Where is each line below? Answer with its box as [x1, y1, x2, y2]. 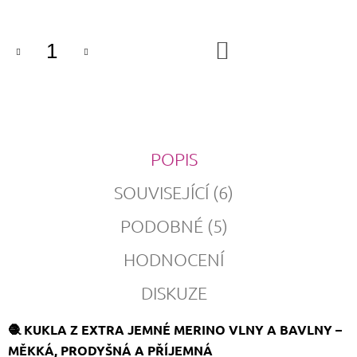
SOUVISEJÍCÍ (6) [114, 182, 234, 203]
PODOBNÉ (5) [120, 215, 228, 237]
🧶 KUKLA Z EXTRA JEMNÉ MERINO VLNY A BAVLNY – [8, 321, 342, 339]
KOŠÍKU [229, 49, 285, 69]
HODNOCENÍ [124, 249, 225, 270]
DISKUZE [140, 282, 207, 304]
